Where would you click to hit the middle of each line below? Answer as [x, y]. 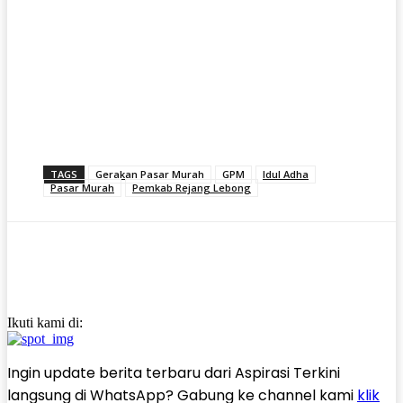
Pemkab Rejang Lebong [192, 187]
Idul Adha [286, 174]
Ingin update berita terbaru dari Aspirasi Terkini [174, 372]
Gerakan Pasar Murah [150, 174]
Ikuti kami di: [45, 322]
